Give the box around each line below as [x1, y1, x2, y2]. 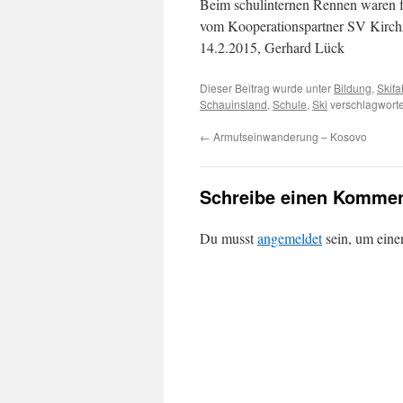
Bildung [334, 80, 372, 95]
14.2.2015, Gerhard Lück [200, 38, 345, 57]
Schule [273, 96, 307, 112]
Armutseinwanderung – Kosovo [210, 129, 367, 144]
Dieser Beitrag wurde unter [200, 80, 334, 95]
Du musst [200, 228, 257, 247]
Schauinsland [200, 96, 267, 112]
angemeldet [257, 228, 322, 247]
